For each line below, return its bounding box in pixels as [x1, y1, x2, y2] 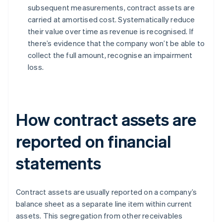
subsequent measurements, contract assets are [28, 2, 195, 13]
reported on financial [16, 130, 171, 152]
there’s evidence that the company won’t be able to [28, 38, 205, 49]
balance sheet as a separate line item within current [16, 199, 192, 209]
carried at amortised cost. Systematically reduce [28, 14, 195, 25]
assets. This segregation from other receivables [16, 211, 183, 221]
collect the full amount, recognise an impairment [28, 50, 193, 60]
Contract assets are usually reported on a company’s [16, 187, 197, 197]
